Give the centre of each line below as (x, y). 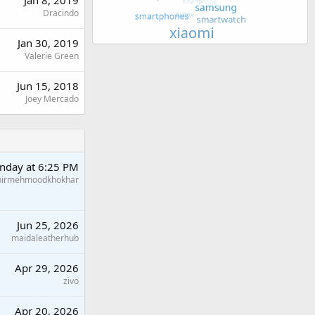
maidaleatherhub (45, 238)
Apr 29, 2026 (47, 268)
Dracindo (61, 13)
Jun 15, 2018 (48, 86)
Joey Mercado (52, 99)
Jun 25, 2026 (48, 225)
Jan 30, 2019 (48, 43)
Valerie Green (52, 56)
